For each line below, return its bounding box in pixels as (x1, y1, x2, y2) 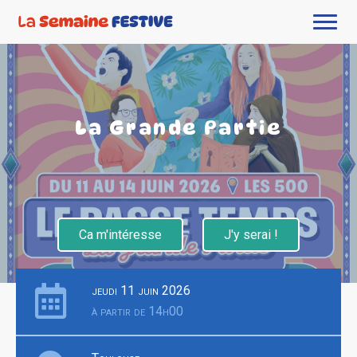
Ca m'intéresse (79, 227, 162, 242)
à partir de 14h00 (92, 304, 183, 319)
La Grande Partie (74, 116, 283, 140)
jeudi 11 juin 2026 (92, 283, 190, 298)
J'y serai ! (224, 227, 278, 242)
